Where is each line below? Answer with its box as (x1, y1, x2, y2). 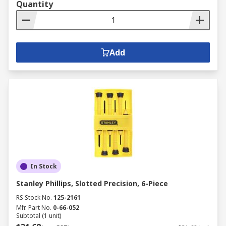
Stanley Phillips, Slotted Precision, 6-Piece (16, 179, 168, 188)
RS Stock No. (16, 193, 52, 202)
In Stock (30, 162, 57, 171)
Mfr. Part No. (16, 203, 51, 212)
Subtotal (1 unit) (16, 211, 61, 220)
